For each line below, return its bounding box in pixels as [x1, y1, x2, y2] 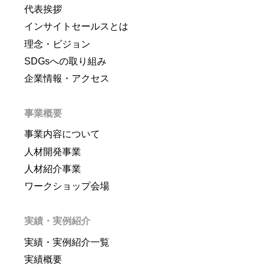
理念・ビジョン [24, 38, 91, 49]
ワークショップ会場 [24, 181, 109, 192]
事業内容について [24, 129, 100, 140]
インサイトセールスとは [24, 21, 128, 32]
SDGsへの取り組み [24, 56, 106, 66]
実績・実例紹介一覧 [24, 237, 109, 247]
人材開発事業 [24, 146, 81, 157]
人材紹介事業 [24, 164, 81, 174]
